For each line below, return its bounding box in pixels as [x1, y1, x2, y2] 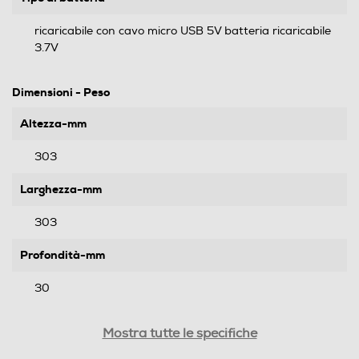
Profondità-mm [20, 247, 105, 262]
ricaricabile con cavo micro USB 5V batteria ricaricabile [34, 23, 331, 38]
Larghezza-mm [20, 181, 102, 196]
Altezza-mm [20, 115, 87, 131]
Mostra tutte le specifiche [102, 325, 257, 341]
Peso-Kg [20, 313, 65, 328]
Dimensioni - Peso [12, 84, 110, 99]
